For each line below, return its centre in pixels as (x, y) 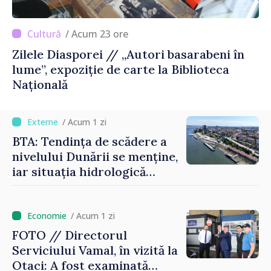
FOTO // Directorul (70, 235)
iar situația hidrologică (79, 171)
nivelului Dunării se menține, (95, 156)
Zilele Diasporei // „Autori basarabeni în (128, 54)
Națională (40, 84)
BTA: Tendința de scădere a (90, 141)
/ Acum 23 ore (100, 34)
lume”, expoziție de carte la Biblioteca (121, 69)
